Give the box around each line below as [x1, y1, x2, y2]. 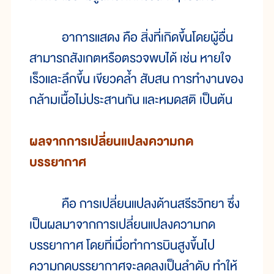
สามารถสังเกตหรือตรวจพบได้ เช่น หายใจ [29, 48, 231, 70]
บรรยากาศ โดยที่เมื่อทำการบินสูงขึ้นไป [29, 235, 215, 257]
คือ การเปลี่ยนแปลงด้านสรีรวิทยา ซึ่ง [29, 193, 240, 215]
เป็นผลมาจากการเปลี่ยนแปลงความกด [29, 214, 215, 236]
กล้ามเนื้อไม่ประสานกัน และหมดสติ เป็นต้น [29, 89, 232, 111]
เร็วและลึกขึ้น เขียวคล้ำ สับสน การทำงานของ [29, 68, 243, 91]
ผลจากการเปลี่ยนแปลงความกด [29, 131, 194, 153]
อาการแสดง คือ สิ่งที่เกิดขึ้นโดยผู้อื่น [29, 27, 233, 49]
